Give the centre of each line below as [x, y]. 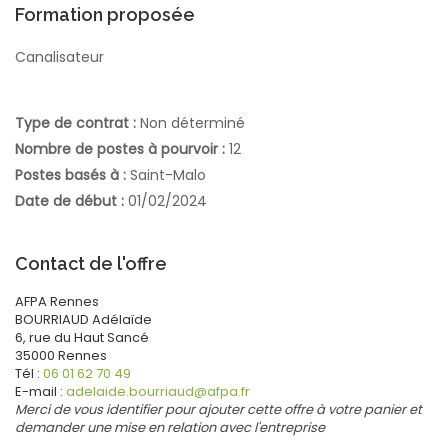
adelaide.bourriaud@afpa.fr [158, 391]
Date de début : [71, 200]
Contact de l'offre [91, 263]
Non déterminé [192, 122]
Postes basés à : [72, 174]
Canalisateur [59, 56]
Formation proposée [105, 14]
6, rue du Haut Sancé [82, 337]
